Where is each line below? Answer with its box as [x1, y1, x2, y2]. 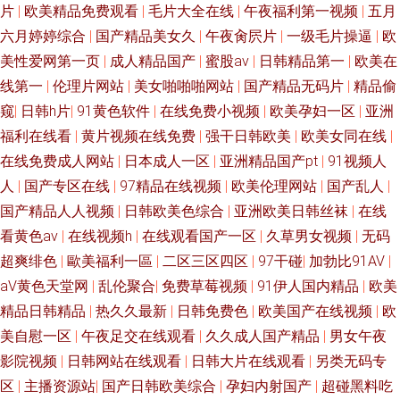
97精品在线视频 [120, 178, 225, 195]
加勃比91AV [309, 253, 388, 270]
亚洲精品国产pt [220, 153, 321, 170]
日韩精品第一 [259, 53, 348, 70]
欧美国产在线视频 [258, 303, 376, 320]
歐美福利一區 [67, 253, 156, 270]
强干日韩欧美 [205, 128, 295, 145]
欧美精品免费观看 [24, 3, 142, 20]
